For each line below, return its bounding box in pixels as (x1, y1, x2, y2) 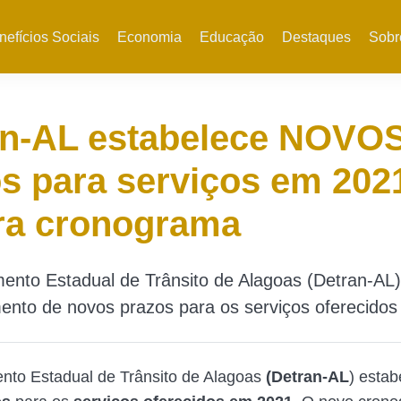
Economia (116, 30, 182, 45)
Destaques (281, 30, 351, 45)
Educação (199, 30, 264, 45)
